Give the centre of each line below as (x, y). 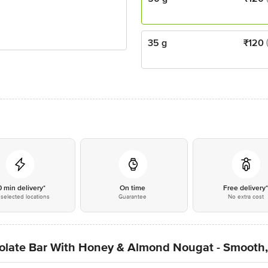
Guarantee (133, 197)
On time (133, 188)
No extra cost (246, 197)
